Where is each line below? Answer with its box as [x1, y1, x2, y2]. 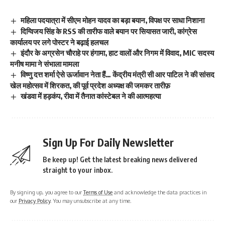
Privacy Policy [19, 197, 50, 204]
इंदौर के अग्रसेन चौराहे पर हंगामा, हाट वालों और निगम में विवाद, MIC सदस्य [21, 48, 214, 58]
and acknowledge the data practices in [113, 188, 207, 195]
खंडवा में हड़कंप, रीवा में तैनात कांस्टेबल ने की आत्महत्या [21, 91, 161, 101]
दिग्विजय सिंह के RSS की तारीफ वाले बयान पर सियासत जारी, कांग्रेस [21, 27, 197, 36]
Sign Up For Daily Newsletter [43, 135, 174, 149]
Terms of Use [83, 188, 113, 195]
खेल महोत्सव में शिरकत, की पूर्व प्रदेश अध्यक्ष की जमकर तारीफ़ [10, 81, 170, 90]
